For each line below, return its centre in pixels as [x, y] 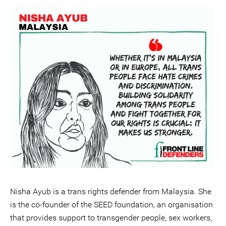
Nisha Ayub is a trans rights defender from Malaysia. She [111, 191]
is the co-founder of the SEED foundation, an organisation [111, 205]
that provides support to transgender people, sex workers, [111, 218]
